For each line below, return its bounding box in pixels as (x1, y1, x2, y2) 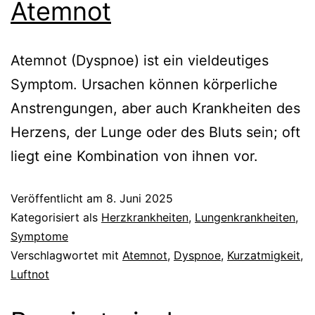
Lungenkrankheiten (195, 210, 295, 224)
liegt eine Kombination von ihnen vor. (11, 147, 258, 165)
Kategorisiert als (11, 210, 101, 224)
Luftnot (11, 266, 49, 281)
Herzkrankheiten (101, 210, 188, 224)
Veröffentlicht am (11, 191, 106, 205)
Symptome (11, 229, 68, 243)
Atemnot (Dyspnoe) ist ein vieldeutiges (11, 51, 269, 69)
